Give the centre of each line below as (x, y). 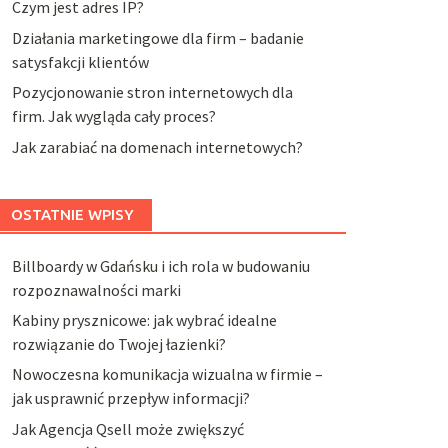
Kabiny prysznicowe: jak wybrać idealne (144, 319)
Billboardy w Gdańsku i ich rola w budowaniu (160, 265)
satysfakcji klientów (80, 61)
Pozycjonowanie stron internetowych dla (152, 92)
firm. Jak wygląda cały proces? (113, 116)
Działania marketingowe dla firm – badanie (157, 37)
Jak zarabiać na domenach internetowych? (157, 146)
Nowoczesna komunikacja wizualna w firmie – (167, 374)
